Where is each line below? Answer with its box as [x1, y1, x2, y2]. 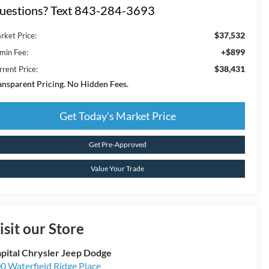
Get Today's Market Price [59, 109, 176, 122]
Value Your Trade [91, 163, 144, 173]
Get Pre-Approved [88, 139, 147, 149]
